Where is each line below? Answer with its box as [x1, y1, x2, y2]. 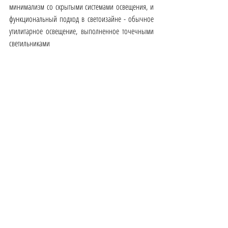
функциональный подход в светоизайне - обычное [9, 13, 154, 24]
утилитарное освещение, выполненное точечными [9, 25, 154, 37]
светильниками [9, 37, 50, 49]
